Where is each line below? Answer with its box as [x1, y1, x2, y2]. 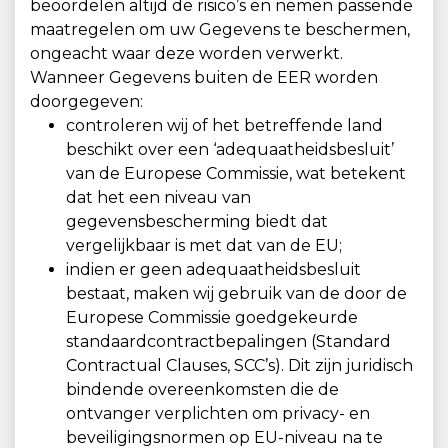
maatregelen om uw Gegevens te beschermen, [30, 20, 410, 39]
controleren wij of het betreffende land [66, 116, 383, 135]
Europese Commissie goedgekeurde [66, 308, 358, 327]
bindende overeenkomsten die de [66, 380, 339, 399]
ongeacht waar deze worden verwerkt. [30, 44, 343, 63]
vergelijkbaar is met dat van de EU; [66, 236, 342, 255]
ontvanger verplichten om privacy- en [66, 404, 370, 423]
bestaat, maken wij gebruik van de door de [66, 284, 407, 303]
